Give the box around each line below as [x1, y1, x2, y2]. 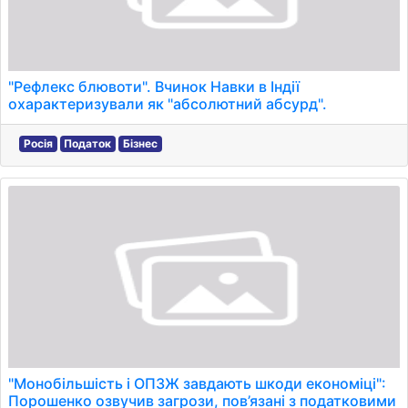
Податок [64, 137, 112, 150]
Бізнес [122, 137, 158, 150]
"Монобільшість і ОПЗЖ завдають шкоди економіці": [8, 374, 386, 393]
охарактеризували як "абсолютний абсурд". [8, 95, 327, 113]
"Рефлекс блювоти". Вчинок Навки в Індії [8, 77, 300, 96]
